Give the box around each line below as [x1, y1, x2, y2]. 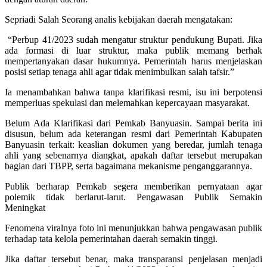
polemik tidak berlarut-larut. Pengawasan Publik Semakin [5, 191, 262, 202]
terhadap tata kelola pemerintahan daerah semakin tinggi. [5, 233, 218, 244]
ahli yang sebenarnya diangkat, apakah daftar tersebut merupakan [5, 150, 262, 160]
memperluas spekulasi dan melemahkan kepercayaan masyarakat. [5, 97, 250, 108]
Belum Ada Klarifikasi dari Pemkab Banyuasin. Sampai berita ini [5, 117, 262, 128]
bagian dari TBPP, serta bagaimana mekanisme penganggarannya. [5, 160, 252, 171]
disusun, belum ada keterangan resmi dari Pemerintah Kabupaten [5, 128, 262, 139]
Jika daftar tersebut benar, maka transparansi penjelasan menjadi [5, 253, 262, 264]
